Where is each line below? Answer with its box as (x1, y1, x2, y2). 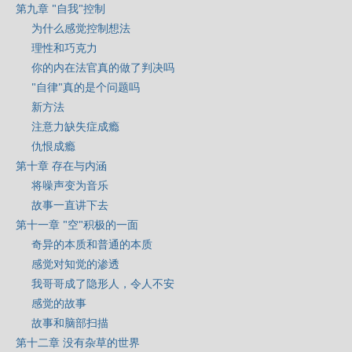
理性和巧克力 (31, 40, 97, 55)
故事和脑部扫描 (31, 315, 108, 330)
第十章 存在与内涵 (16, 158, 107, 173)
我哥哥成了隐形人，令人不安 (31, 276, 174, 291)
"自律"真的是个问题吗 (31, 79, 140, 94)
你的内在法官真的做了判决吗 (31, 60, 174, 75)
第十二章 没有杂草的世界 (16, 335, 140, 350)
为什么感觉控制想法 (31, 20, 130, 35)
